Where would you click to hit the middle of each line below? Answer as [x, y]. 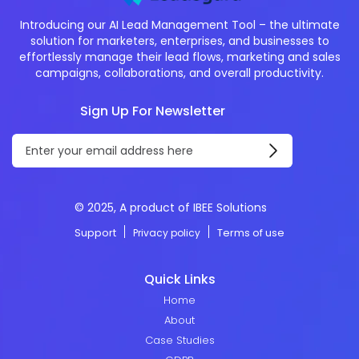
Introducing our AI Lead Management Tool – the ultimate [179, 25]
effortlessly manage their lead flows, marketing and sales [179, 57]
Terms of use [251, 233]
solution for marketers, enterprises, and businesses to [179, 41]
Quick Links [179, 280]
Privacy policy [167, 233]
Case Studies [179, 341]
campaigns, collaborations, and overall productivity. [179, 73]
